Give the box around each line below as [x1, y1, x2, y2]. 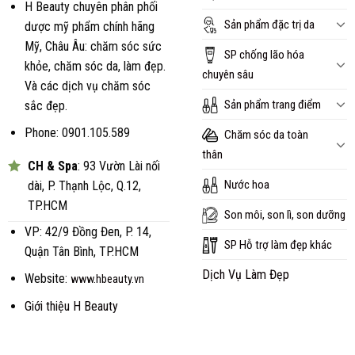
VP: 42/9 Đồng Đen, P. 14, [24, 223, 151, 239]
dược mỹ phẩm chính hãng [24, 18, 155, 34]
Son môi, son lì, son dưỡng [224, 207, 346, 222]
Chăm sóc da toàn [224, 127, 309, 142]
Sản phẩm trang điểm [224, 97, 322, 112]
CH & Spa [27, 158, 78, 174]
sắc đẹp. [24, 97, 67, 113]
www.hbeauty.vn [70, 273, 144, 287]
